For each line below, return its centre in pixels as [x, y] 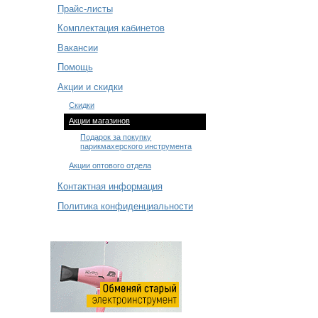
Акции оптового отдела [110, 166]
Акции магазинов [99, 121]
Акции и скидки [90, 87]
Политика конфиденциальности [125, 206]
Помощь [75, 67]
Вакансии [77, 48]
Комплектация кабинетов [111, 28]
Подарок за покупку [116, 137]
